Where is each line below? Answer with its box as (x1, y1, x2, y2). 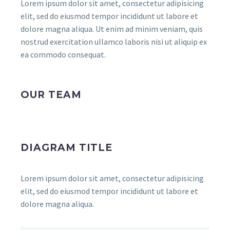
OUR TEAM (21, 89, 82, 101)
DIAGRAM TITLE (21, 142, 113, 154)
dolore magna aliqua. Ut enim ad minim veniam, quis (21, 24, 203, 34)
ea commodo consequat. (21, 49, 106, 60)
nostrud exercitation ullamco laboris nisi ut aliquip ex (21, 36, 207, 47)
